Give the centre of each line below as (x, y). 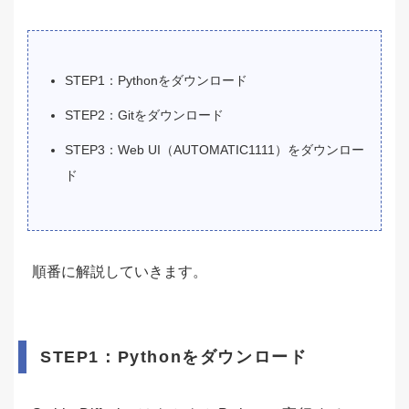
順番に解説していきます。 (120, 272)
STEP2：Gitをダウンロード (144, 115)
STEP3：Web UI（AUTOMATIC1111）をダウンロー (215, 150)
